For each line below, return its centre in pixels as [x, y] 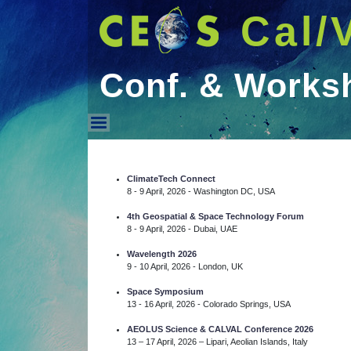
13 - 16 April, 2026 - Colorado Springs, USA [209, 304]
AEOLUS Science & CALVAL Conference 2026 [220, 329]
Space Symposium [165, 291]
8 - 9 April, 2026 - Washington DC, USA [201, 191]
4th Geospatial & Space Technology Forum [215, 216]
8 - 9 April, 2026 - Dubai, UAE [182, 229]
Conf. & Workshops [207, 154]
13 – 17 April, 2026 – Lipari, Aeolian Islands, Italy [217, 342]
